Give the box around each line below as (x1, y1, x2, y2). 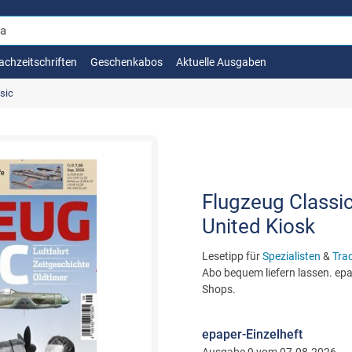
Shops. (201, 283, 236, 295)
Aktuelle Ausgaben (176, 56, 266, 68)
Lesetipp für (201, 250, 262, 262)
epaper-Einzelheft (201, 327, 302, 342)
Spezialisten (262, 250, 321, 262)
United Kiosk (201, 214, 315, 238)
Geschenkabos (90, 56, 163, 68)
